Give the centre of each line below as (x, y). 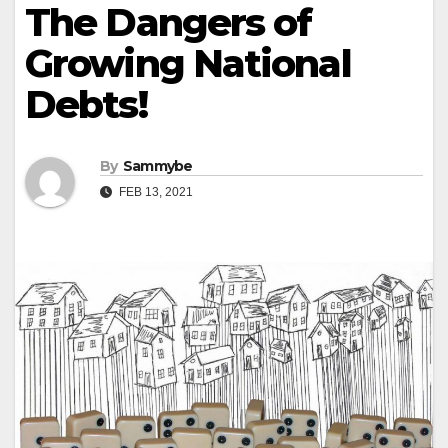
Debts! (86, 104)
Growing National (188, 63)
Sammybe (157, 166)
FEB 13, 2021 (154, 192)
